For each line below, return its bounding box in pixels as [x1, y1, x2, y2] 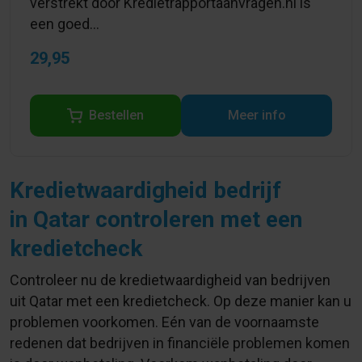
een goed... [30, 15, 99, 32]
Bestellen [89, 107, 144, 123]
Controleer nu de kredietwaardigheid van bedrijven [10, 271, 330, 288]
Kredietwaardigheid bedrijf [10, 177, 281, 204]
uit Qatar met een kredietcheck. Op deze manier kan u [10, 293, 351, 309]
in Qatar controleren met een [10, 206, 302, 233]
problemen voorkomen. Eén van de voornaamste [10, 314, 319, 330]
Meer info [227, 107, 286, 123]
